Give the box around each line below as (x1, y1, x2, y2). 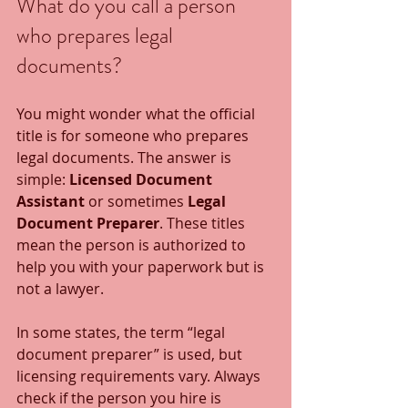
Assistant (16, 190, 85, 211)
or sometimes (85, 190, 188, 211)
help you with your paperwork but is (16, 256, 268, 277)
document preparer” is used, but (16, 343, 246, 364)
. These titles (159, 212, 249, 233)
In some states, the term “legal (16, 321, 229, 342)
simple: (16, 168, 69, 189)
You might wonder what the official (16, 103, 259, 124)
